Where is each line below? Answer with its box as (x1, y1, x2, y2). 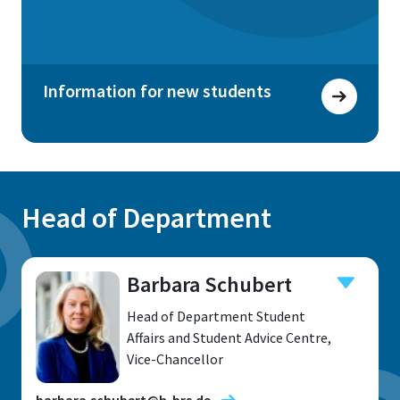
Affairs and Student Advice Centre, (127, 328, 331, 346)
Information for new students (43, 79, 271, 102)
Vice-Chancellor (127, 349, 223, 368)
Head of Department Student (127, 306, 305, 325)
